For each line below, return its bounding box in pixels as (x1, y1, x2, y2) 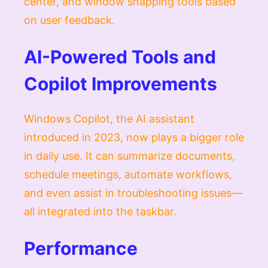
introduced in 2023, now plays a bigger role (24, 130, 244, 144)
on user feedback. (24, 13, 115, 26)
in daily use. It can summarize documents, (24, 149, 235, 162)
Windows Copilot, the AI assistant (24, 112, 194, 125)
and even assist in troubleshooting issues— (24, 186, 242, 199)
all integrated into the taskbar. (24, 205, 176, 218)
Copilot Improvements (24, 72, 217, 95)
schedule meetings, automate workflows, (24, 167, 232, 181)
